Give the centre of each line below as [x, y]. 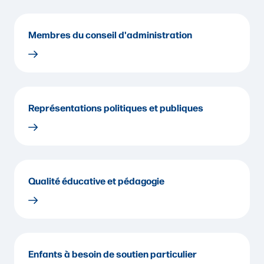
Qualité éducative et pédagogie [96, 180]
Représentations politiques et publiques [116, 107]
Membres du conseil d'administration [110, 34]
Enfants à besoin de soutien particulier [113, 253]
